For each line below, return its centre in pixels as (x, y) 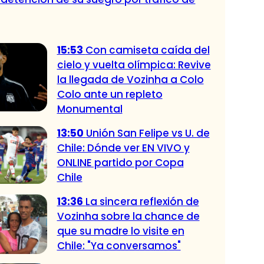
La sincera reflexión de (142, 201)
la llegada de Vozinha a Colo (130, 79)
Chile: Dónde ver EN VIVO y (123, 148)
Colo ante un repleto (110, 94)
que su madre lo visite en (121, 231)
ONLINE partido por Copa (120, 162)
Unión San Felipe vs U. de (148, 133)
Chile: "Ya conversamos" (119, 245)
